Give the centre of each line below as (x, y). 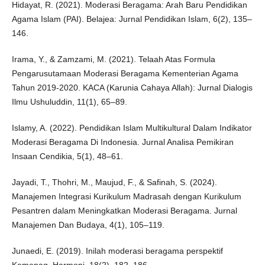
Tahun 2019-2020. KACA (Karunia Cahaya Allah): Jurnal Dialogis (132, 88)
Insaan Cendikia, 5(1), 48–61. (67, 156)
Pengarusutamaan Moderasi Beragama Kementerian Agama (125, 74)
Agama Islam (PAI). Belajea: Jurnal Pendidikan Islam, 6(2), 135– (132, 19)
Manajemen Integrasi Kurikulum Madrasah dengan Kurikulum (126, 197)
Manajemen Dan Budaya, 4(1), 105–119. (88, 225)
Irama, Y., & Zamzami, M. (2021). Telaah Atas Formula (113, 59)
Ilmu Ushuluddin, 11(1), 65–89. (69, 102)
